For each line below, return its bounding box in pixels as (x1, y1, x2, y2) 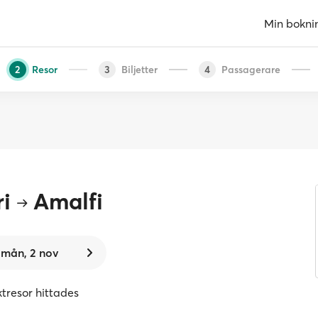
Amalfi (33, 187, 103, 215)
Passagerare (221, 62, 280, 76)
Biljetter (121, 62, 158, 76)
